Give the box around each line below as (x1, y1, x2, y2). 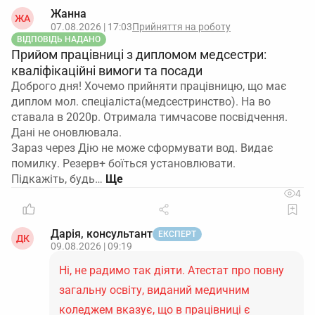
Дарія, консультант (51, 227, 153, 240)
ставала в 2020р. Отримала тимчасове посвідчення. (11, 110, 288, 124)
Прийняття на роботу (132, 21, 231, 32)
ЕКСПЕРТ (158, 229, 196, 239)
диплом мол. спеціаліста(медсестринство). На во (11, 95, 271, 108)
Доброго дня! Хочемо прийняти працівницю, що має (11, 79, 287, 93)
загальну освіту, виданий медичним (59, 283, 250, 297)
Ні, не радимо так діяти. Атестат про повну (59, 264, 284, 277)
